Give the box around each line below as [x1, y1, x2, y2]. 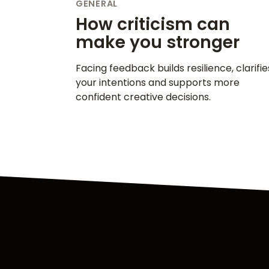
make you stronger [76, 31, 240, 55]
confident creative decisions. [76, 90, 211, 104]
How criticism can [76, 13, 230, 37]
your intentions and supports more [76, 76, 240, 90]
